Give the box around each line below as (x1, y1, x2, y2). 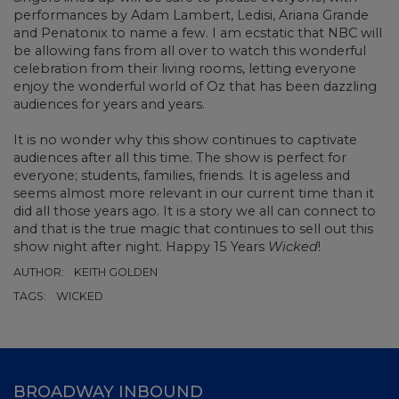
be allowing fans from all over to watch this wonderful (13, 42, 366, 59)
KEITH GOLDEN (74, 265, 158, 279)
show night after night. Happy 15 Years (13, 238, 268, 255)
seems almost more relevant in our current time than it (13, 184, 374, 201)
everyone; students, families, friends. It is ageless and (13, 167, 350, 183)
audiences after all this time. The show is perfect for (13, 149, 346, 166)
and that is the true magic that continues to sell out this (13, 220, 373, 237)
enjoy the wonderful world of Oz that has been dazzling (13, 77, 377, 94)
